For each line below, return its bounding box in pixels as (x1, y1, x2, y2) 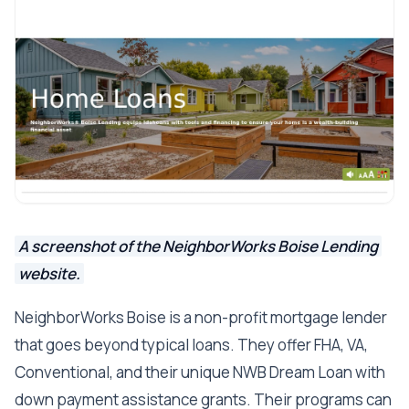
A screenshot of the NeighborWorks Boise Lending (18, 236, 378, 257)
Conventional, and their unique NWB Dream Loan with (15, 362, 385, 383)
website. (18, 263, 80, 285)
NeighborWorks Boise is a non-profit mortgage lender (15, 307, 387, 329)
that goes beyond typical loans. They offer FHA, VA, (15, 334, 368, 356)
